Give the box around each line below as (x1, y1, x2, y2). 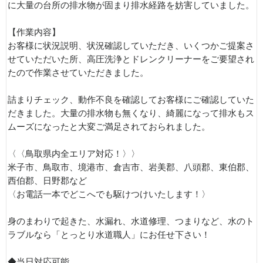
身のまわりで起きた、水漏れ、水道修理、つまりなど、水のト (8, 217, 254, 226)
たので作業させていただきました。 (8, 68, 149, 77)
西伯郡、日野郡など (8, 176, 87, 186)
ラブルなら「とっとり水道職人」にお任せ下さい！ (8, 230, 210, 240)
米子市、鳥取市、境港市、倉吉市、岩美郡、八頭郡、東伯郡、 (8, 163, 254, 172)
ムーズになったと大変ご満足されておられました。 (8, 122, 210, 131)
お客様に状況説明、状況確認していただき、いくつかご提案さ (8, 41, 254, 50)
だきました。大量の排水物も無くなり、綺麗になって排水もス (8, 109, 254, 118)
